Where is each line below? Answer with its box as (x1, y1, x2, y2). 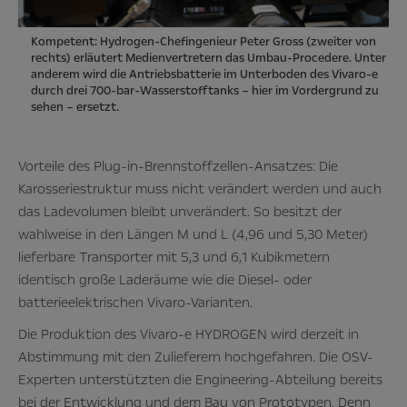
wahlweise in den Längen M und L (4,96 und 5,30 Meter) (18, 225, 368, 244)
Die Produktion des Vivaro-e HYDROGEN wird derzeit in (18, 325, 359, 344)
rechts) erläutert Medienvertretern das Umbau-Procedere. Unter (31, 50, 386, 67)
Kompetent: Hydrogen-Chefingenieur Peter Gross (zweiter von (31, 34, 376, 51)
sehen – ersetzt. (31, 99, 119, 116)
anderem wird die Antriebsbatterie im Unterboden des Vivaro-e (31, 66, 378, 84)
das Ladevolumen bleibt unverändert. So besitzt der (18, 203, 342, 222)
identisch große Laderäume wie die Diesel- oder (18, 271, 312, 290)
